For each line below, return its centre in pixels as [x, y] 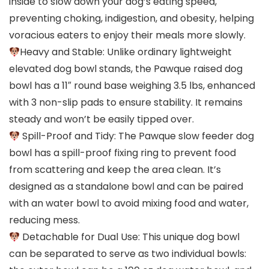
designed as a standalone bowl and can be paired [126, 187]
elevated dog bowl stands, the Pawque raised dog [126, 69]
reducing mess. [44, 220]
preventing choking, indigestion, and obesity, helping [131, 19]
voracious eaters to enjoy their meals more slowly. [127, 35]
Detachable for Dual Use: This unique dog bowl [130, 237]
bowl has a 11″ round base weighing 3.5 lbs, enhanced [132, 86]
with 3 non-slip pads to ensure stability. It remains [126, 103]
